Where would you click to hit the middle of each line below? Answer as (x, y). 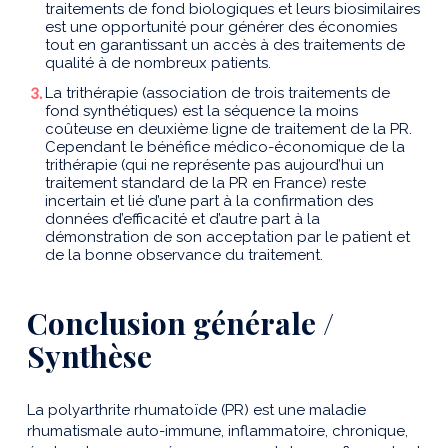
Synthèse (89, 356)
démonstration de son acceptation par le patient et (227, 237)
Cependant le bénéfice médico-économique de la (225, 147)
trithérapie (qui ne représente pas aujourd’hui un (214, 165)
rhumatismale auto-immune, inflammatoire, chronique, (217, 431)
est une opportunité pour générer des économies (221, 27)
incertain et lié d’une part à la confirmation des (209, 201)
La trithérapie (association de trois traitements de (217, 93)
